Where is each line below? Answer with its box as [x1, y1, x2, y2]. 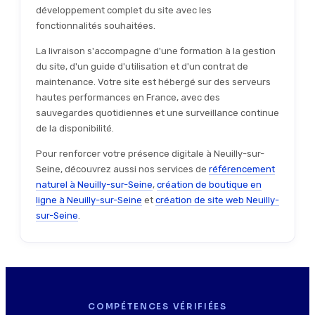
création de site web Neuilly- [155, 195, 279, 206]
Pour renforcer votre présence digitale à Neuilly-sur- [36, 148, 264, 160]
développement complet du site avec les [36, 5, 212, 16]
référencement [209, 164, 275, 175]
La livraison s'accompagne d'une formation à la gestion [36, 46, 276, 57]
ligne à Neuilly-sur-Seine [36, 195, 142, 206]
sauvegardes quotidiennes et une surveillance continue [36, 108, 279, 119]
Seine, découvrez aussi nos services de [36, 164, 209, 175]
